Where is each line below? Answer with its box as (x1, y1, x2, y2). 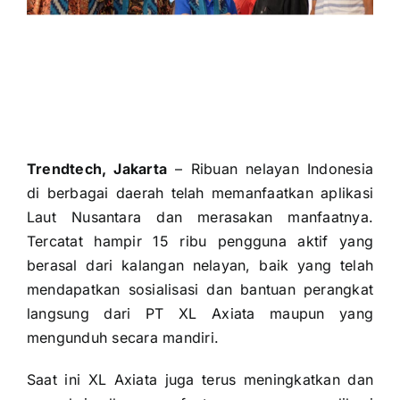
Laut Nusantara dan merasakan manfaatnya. (26, 207, 374, 226)
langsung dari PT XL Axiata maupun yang (26, 304, 374, 322)
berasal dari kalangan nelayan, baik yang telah (26, 255, 374, 274)
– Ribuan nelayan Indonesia (167, 159, 374, 178)
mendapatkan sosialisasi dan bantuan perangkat (26, 279, 374, 298)
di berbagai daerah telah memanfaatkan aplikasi (26, 183, 374, 202)
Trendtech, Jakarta (26, 159, 168, 178)
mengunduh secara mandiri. (26, 328, 219, 346)
